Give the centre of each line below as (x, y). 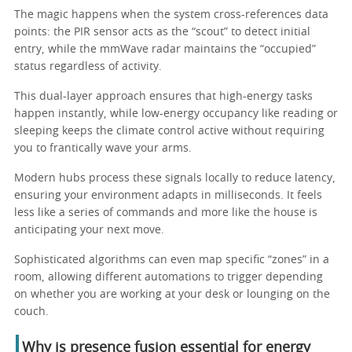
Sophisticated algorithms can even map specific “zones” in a (172, 260)
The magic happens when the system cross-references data (171, 15)
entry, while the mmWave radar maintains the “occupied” (165, 49)
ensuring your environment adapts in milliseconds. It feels (168, 195)
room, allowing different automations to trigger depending (169, 277)
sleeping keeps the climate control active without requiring (169, 131)
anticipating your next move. (89, 230)
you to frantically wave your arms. (103, 148)
